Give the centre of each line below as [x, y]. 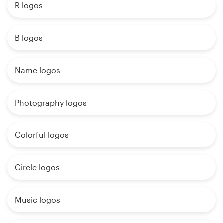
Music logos [38, 200]
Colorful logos [42, 135]
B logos [29, 38]
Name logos [38, 70]
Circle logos [37, 167]
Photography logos [51, 103]
